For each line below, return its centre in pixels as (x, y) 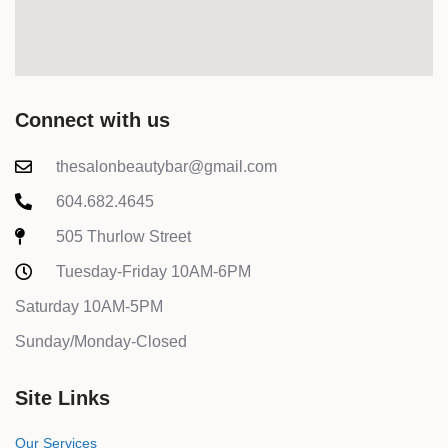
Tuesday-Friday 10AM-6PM (154, 272)
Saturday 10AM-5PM (89, 307)
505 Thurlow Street (124, 237)
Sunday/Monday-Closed (101, 342)
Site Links (62, 398)
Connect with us (92, 120)
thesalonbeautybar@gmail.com (167, 167)
